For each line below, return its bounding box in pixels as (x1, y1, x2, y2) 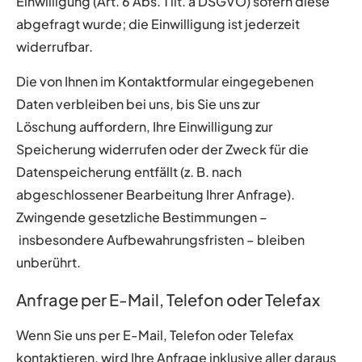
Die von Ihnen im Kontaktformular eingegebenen (16, 72, 314, 90)
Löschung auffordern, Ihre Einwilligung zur (16, 117, 273, 135)
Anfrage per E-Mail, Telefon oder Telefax (16, 288, 320, 309)
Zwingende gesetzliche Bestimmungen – (16, 208, 267, 225)
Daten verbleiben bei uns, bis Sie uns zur (16, 95, 260, 112)
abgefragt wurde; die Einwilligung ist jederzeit (16, 15, 300, 33)
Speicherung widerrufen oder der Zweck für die (16, 140, 309, 158)
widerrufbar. (16, 38, 93, 56)
